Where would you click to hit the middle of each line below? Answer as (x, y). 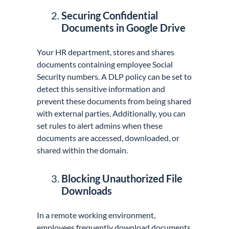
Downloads (87, 191)
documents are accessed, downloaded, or (108, 138)
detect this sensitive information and (101, 89)
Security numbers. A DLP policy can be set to (114, 77)
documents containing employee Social (105, 64)
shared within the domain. (83, 150)
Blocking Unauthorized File (122, 179)
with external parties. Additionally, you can (111, 113)
